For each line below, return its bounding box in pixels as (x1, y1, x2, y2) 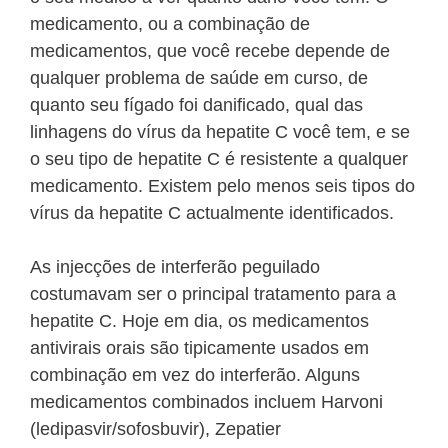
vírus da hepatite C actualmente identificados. (30, 203, 394, 224)
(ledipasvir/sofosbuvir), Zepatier (30, 419, 281, 440)
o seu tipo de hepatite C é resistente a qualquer (30, 149, 408, 170)
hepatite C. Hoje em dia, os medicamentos (30, 311, 369, 332)
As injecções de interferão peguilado (30, 257, 320, 278)
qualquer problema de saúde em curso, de (30, 68, 368, 89)
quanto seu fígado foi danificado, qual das (30, 95, 363, 116)
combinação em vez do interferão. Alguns (30, 365, 360, 386)
